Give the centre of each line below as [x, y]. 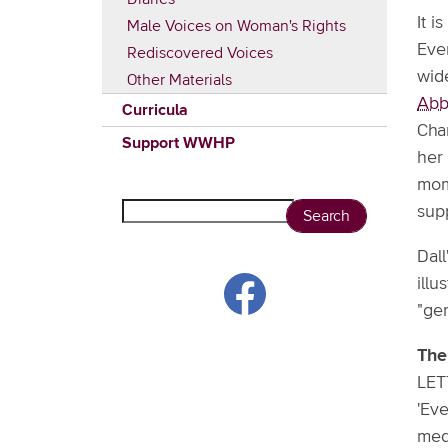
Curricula [155, 110]
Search [150, 209]
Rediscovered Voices [200, 53]
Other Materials [179, 80]
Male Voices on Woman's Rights [236, 26]
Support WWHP [178, 143]
